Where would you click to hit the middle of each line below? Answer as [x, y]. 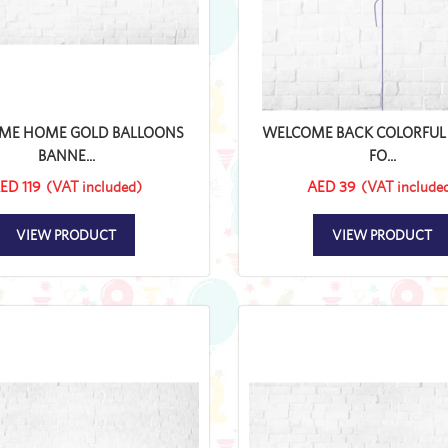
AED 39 [331, 186]
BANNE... [66, 155]
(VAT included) [94, 186]
